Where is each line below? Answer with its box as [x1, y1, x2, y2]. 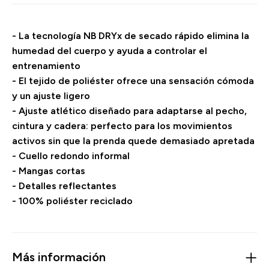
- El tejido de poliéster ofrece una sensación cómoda [12, 75, 254, 86]
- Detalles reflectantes [12, 180, 116, 192]
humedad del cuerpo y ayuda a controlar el [12, 45, 207, 56]
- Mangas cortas [12, 165, 85, 177]
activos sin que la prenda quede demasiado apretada [12, 135, 255, 147]
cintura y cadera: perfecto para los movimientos [12, 120, 232, 131]
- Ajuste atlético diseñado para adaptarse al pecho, [12, 105, 247, 116]
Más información [12, 250, 106, 264]
